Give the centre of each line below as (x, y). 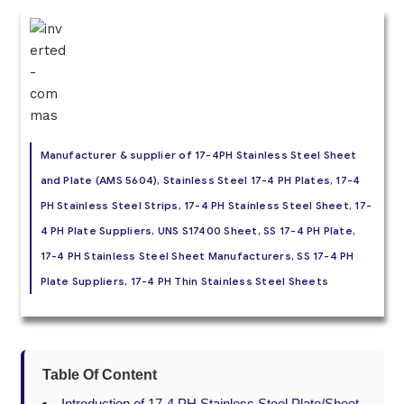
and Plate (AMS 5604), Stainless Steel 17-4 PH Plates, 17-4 (200, 179)
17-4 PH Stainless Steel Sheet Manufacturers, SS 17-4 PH (197, 255)
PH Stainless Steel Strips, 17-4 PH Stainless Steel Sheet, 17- (206, 205)
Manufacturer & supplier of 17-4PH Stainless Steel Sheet (198, 154)
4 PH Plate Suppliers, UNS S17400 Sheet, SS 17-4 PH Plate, (198, 230)
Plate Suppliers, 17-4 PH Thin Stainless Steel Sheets (184, 280)
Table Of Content (99, 375)
